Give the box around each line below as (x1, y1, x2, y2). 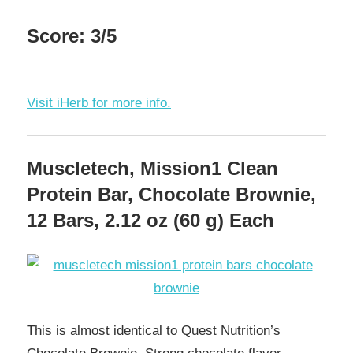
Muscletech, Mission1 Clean (27, 158, 278, 180)
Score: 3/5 (27, 24, 117, 46)
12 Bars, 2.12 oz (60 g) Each (27, 210, 274, 232)
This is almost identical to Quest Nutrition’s (27, 323, 281, 339)
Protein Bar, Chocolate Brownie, (27, 184, 316, 206)
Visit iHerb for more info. (27, 95, 171, 111)
